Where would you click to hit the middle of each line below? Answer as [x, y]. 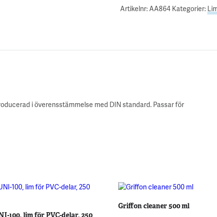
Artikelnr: [135, 8]
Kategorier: [190, 8]
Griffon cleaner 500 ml [154, 206]
